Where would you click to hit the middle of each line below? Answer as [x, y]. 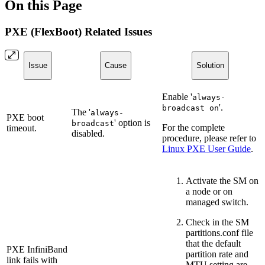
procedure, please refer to [209, 138]
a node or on [209, 191]
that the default [213, 243]
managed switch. [217, 202]
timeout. [22, 128]
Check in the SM [217, 222]
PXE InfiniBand [37, 249]
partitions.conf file [219, 232]
